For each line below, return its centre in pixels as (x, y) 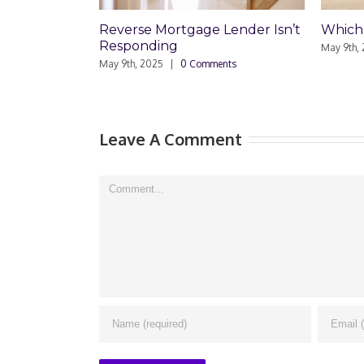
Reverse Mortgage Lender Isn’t (149, 29)
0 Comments (158, 63)
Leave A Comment (171, 139)
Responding (88, 45)
